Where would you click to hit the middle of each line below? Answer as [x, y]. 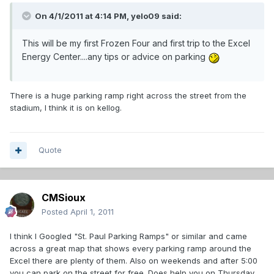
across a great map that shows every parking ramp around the [131, 249]
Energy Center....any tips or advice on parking [115, 57]
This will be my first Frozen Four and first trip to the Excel [136, 43]
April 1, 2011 [92, 212]
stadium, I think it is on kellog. [66, 108]
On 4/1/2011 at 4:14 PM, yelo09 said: [107, 16]
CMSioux [64, 198]
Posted [56, 212]
